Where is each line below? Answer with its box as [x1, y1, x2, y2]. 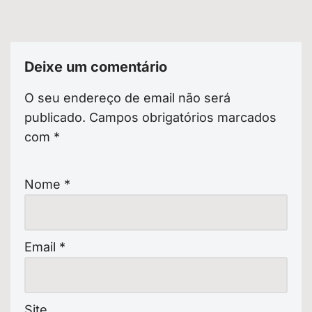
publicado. [24, 109, 86, 125]
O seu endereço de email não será [24, 90, 231, 105]
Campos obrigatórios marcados [89, 109, 276, 125]
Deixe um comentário [24, 58, 167, 75]
